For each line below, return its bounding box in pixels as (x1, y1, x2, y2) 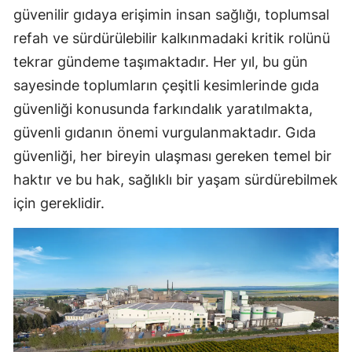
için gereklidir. (13, 194, 104, 211)
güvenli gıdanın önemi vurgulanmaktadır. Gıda (13, 123, 316, 141)
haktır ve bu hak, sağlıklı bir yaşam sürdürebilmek (13, 170, 338, 188)
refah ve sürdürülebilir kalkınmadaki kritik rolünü (13, 29, 330, 46)
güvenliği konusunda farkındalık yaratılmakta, (13, 100, 313, 117)
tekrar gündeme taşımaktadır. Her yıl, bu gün (13, 53, 308, 70)
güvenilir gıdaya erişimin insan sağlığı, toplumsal (13, 5, 329, 23)
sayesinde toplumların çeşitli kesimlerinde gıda (13, 76, 319, 93)
